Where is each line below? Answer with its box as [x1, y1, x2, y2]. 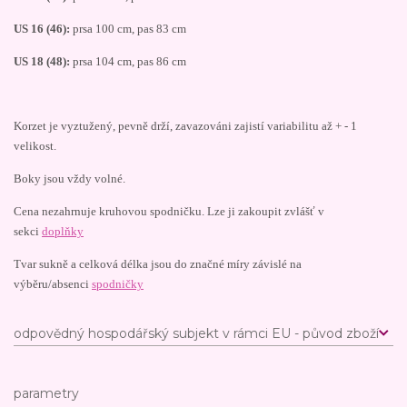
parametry [14, 384, 79, 402]
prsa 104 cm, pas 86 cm [70, 55, 186, 68]
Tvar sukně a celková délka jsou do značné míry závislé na [14, 257, 302, 271]
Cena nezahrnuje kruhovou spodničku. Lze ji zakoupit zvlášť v [14, 204, 324, 218]
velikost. [14, 139, 56, 153]
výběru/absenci [14, 277, 92, 291]
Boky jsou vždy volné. [14, 172, 125, 185]
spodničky [92, 277, 144, 291]
